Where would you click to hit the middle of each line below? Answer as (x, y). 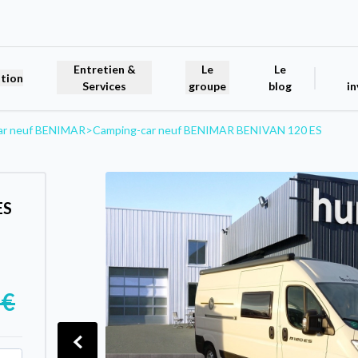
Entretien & (104, 70)
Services (105, 86)
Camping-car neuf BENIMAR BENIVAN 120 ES (207, 129)
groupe (208, 86)
